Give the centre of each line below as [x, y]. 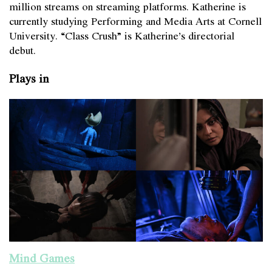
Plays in [29, 78]
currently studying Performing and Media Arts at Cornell [135, 20]
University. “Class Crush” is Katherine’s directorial [122, 35]
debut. [22, 49]
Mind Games [42, 257]
